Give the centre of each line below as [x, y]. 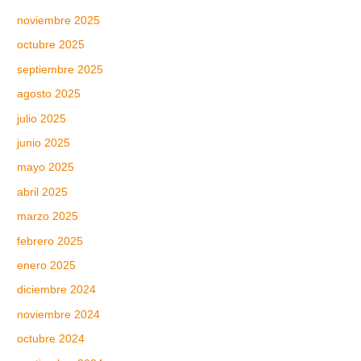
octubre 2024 [51, 339]
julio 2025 [42, 118]
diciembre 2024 [57, 290]
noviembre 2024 [59, 314]
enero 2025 [47, 266]
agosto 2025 [49, 94]
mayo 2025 [46, 168]
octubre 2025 [51, 45]
